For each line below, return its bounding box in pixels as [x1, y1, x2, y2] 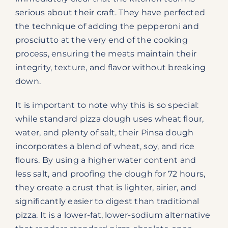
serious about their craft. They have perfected [15, 7, 206, 17]
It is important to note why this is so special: [15, 100, 199, 110]
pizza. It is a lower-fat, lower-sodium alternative [15, 210, 210, 220]
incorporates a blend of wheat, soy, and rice [15, 141, 195, 151]
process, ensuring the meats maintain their [15, 48, 197, 59]
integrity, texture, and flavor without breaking [15, 62, 206, 72]
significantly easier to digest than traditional [15, 196, 199, 206]
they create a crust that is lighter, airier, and [15, 182, 197, 192]
